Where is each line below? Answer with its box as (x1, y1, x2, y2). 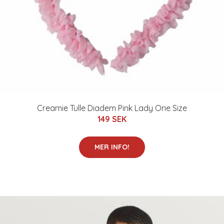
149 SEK (97, 114, 126, 124)
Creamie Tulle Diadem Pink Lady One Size (37, 103, 187, 113)
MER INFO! (94, 142, 129, 151)
